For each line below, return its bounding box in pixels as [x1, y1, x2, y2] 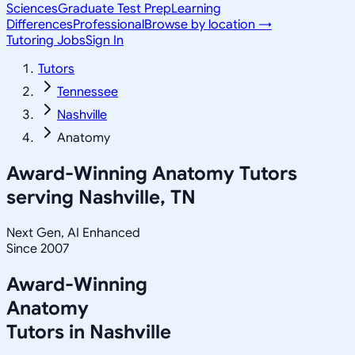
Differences [6, 17, 73, 32]
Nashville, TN [78, 185, 196, 209]
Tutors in [6, 319, 90, 344]
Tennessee [57, 84, 118, 100]
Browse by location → [144, 17, 272, 32]
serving [6, 185, 78, 209]
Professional [73, 17, 144, 32]
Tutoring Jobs [6, 32, 86, 48]
